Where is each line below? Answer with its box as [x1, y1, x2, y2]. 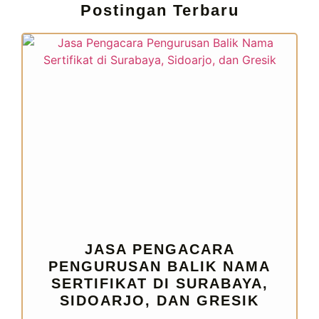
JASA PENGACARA [84, 241, 235, 257]
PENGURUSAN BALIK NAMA [48, 258, 271, 274]
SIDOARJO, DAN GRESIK [60, 292, 259, 308]
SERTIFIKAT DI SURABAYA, [51, 275, 268, 291]
